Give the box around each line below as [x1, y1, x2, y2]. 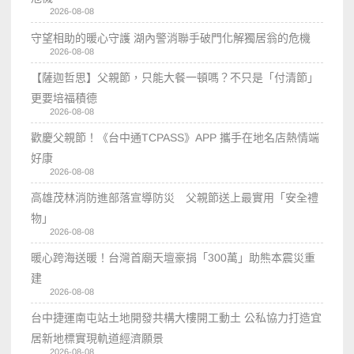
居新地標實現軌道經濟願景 [31, 332, 164, 345]
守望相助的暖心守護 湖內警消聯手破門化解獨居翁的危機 [31, 32, 311, 45]
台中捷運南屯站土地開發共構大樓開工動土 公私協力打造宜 [31, 311, 322, 325]
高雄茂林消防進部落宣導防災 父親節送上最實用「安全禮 [31, 191, 319, 205]
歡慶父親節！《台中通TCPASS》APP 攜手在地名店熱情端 [31, 131, 320, 145]
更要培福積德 [31, 92, 98, 105]
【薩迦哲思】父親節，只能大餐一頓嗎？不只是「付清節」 [31, 71, 319, 85]
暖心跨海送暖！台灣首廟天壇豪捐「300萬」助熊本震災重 [31, 251, 316, 265]
